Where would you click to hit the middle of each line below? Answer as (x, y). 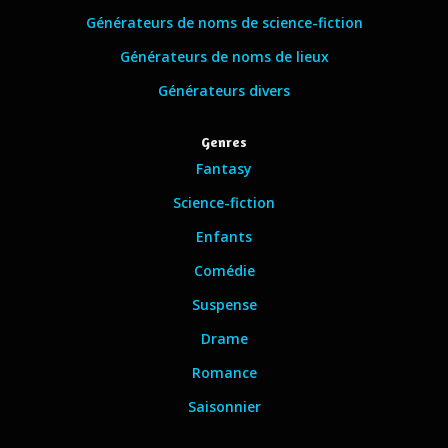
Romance (224, 372)
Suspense (224, 304)
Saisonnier (224, 406)
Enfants (224, 236)
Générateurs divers (224, 90)
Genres (224, 141)
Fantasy (224, 168)
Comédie (224, 270)
